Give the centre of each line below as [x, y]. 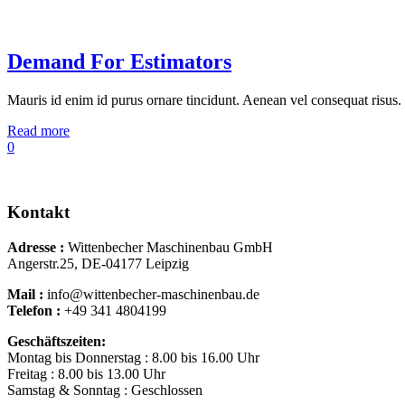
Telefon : [36, 311]
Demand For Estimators [119, 61]
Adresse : [38, 248]
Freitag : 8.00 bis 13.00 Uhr [86, 374]
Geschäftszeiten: [57, 342]
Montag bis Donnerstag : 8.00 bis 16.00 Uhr [133, 358]
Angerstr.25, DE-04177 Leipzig [98, 264]
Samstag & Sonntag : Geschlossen [105, 391]
